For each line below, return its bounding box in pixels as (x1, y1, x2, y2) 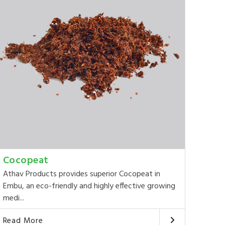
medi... (3, 191, 24, 205)
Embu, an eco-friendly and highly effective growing (3, 179, 175, 193)
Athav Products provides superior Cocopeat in (3, 167, 160, 181)
